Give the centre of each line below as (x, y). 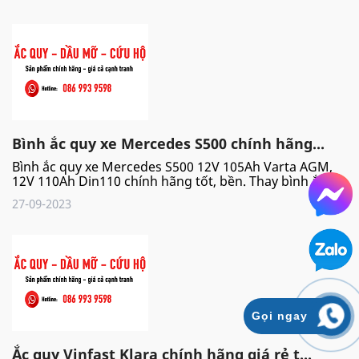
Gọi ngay (280, 316)
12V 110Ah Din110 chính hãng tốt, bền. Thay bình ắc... (173, 181)
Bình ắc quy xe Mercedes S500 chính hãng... (168, 143)
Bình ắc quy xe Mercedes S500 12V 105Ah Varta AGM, (172, 166)
